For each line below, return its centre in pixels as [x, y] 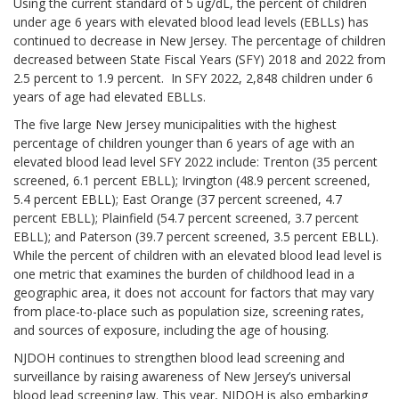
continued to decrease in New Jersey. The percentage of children [199, 41]
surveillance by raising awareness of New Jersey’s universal [182, 376]
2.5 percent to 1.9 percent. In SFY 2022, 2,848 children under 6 [193, 78]
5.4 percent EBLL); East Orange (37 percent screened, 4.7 [178, 199]
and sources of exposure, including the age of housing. [171, 330]
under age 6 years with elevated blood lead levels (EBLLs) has [191, 22]
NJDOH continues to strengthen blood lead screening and [179, 358]
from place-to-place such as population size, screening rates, [189, 311]
